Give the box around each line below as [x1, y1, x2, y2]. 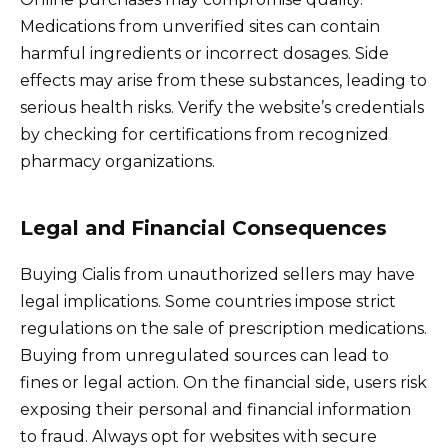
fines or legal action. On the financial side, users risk [20, 373, 427, 393]
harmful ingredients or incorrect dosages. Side [20, 44, 389, 64]
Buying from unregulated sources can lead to [20, 346, 389, 366]
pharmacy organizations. [20, 152, 215, 172]
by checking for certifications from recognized [20, 125, 389, 145]
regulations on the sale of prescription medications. [20, 319, 427, 339]
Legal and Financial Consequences [20, 216, 387, 241]
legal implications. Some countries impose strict [20, 292, 396, 312]
